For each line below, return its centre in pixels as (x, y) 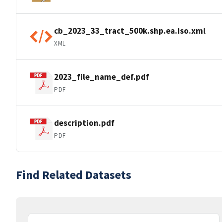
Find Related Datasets (74, 175)
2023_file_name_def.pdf (102, 77)
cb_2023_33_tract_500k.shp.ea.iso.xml (130, 30)
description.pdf (84, 123)
